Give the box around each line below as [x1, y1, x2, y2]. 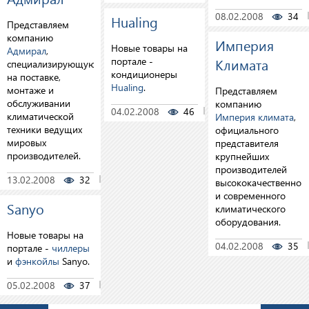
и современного [215, 189, 286, 202]
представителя [215, 137, 279, 150]
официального [215, 123, 279, 137]
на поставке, [7, 70, 61, 83]
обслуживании [7, 97, 70, 110]
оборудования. [215, 215, 281, 228]
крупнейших [215, 150, 269, 163]
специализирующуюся [7, 57, 105, 70]
